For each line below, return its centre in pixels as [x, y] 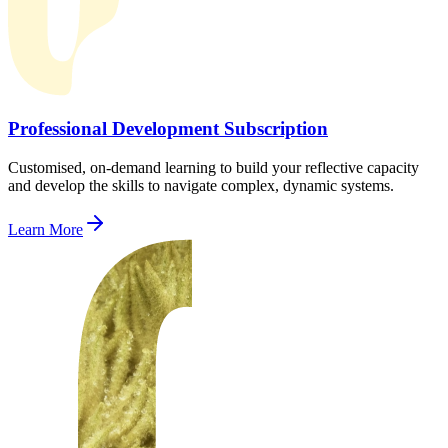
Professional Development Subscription [168, 129]
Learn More [45, 229]
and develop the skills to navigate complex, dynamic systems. [201, 185]
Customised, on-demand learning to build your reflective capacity [213, 167]
